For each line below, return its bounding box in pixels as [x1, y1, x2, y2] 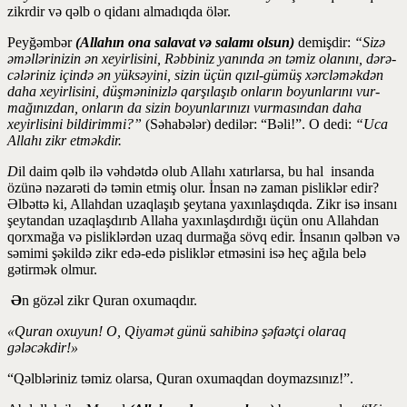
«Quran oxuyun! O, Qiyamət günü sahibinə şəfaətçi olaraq [7, 323, 346, 339]
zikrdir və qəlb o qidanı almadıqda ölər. [7, 3, 231, 19]
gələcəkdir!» [7, 339, 78, 355]
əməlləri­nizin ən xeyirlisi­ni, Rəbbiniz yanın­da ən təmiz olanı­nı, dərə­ [7, 50, 396, 66]
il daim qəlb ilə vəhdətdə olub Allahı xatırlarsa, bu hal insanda [18, 163, 374, 179]
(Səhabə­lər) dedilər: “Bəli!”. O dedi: [145, 115, 352, 132]
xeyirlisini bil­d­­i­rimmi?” [7, 115, 145, 132]
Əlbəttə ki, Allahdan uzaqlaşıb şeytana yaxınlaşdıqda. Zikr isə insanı [7, 195, 397, 212]
